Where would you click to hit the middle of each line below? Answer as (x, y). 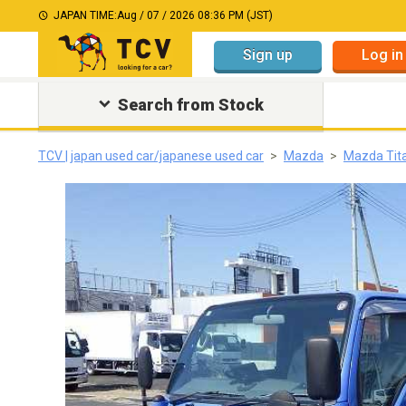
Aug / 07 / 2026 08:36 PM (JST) (195, 15)
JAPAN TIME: (85, 15)
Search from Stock (190, 105)
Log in (382, 54)
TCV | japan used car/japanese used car (151, 156)
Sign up (268, 54)
